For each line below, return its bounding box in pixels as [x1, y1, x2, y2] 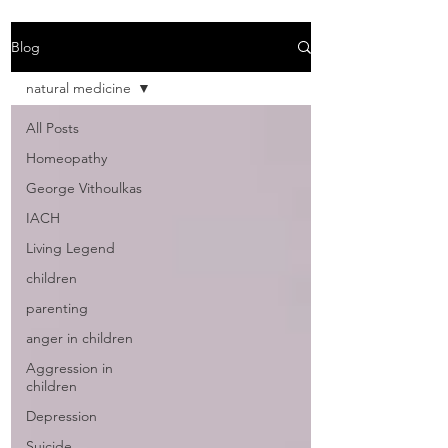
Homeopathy [26, 149, 107, 167]
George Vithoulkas [26, 179, 142, 197]
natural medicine [26, 79, 131, 97]
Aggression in [26, 359, 113, 377]
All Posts [26, 119, 79, 137]
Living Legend [26, 239, 115, 257]
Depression [26, 407, 97, 425]
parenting [26, 299, 88, 317]
